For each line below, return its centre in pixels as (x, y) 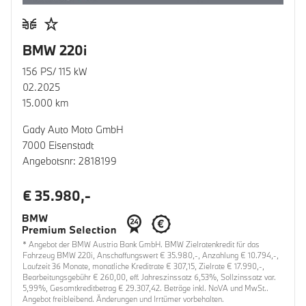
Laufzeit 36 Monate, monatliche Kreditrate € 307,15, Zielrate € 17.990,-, (143, 266)
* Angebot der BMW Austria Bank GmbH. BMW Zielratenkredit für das (141, 245)
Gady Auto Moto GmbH (73, 130)
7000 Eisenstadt (58, 145)
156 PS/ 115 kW (55, 72)
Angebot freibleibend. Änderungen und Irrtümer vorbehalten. (123, 299)
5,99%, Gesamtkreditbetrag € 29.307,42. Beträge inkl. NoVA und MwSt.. (145, 288)
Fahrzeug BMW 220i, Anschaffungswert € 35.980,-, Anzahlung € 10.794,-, (151, 255)
